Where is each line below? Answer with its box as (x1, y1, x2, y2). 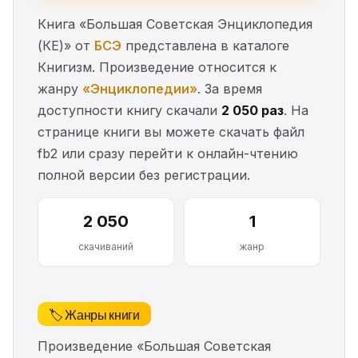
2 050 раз (221, 102, 284, 119)
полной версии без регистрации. (38, 167, 250, 184)
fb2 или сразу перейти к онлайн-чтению (38, 145, 298, 162)
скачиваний (78, 241, 133, 253)
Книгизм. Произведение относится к (38, 59, 276, 76)
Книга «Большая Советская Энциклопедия (38, 16, 312, 33)
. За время (197, 81, 262, 97)
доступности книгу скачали (38, 102, 221, 119)
